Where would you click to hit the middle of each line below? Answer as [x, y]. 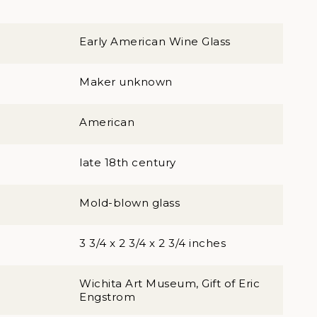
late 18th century [128, 162]
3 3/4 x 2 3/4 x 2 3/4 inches [152, 243]
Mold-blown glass [129, 203]
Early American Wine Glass [155, 41]
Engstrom [107, 297]
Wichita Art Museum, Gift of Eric [169, 283]
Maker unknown [126, 82]
